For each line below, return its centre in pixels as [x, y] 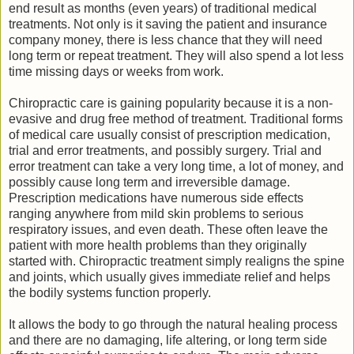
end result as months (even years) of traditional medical [163, 9]
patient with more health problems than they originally [158, 246]
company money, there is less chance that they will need [166, 40]
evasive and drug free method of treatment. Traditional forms [176, 119]
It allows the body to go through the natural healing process [173, 325]
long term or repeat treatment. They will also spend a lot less [176, 56]
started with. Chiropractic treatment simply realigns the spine [177, 262]
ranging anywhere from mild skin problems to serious [156, 214]
